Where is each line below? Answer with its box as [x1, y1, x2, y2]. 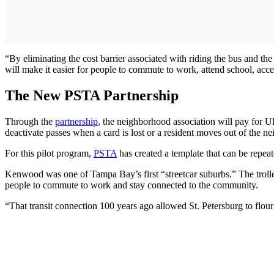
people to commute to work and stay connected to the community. [5, 180, 258, 191]
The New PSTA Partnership [5, 87, 179, 104]
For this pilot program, [5, 148, 94, 159]
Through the [5, 116, 55, 127]
